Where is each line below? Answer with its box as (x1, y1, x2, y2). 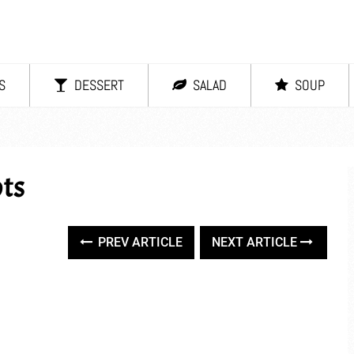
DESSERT (71, 76, 124, 94)
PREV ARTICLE (95, 235, 183, 250)
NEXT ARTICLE (212, 235, 301, 250)
